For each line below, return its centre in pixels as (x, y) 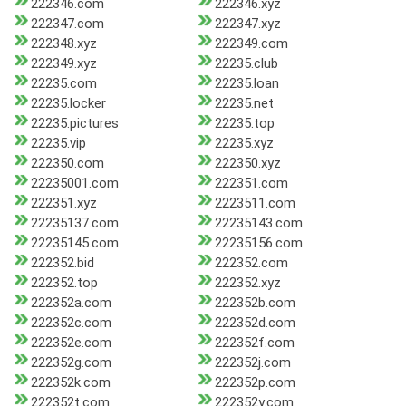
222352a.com (71, 303)
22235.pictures (75, 124)
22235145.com (75, 243)
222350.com (68, 164)
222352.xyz (247, 283)
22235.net (244, 104)
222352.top (64, 283)
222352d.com (255, 323)
